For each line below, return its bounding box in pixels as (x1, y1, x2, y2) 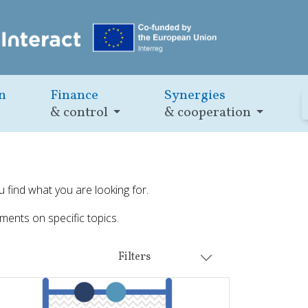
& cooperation (164, 103, 252, 123)
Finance (50, 86, 99, 106)
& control (50, 103, 109, 123)
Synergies (164, 86, 226, 106)
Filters (118, 250, 151, 265)
